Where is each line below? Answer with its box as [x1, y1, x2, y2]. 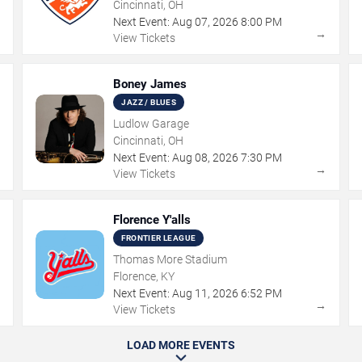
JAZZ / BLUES [121, 98, 177, 107]
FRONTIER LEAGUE [121, 234, 196, 242]
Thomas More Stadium [113, 253, 228, 266]
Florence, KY [113, 270, 175, 283]
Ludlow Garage [113, 117, 190, 130]
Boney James [113, 77, 187, 91]
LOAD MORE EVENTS [127, 339, 235, 351]
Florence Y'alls [113, 213, 192, 227]
